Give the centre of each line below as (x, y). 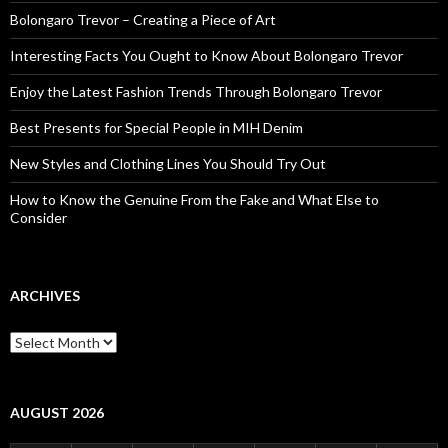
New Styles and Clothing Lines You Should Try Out (168, 163)
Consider (38, 217)
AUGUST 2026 (57, 412)
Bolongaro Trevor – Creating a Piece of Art (143, 19)
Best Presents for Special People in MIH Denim (156, 127)
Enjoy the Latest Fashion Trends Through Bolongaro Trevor (196, 91)
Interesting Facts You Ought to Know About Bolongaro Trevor (206, 55)
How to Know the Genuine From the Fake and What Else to (194, 199)
